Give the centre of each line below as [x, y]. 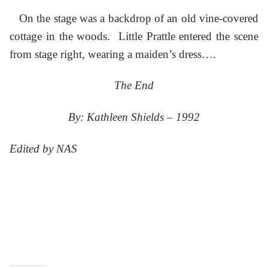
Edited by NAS [43, 148]
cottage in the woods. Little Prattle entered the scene [134, 36]
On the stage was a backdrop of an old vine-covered [134, 18]
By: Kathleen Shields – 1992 [134, 117]
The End [134, 86]
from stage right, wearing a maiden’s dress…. [113, 54]
